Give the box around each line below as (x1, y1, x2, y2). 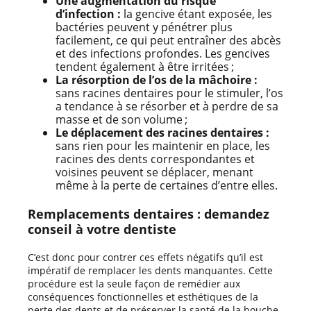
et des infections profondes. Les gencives (56, 45, 270, 61)
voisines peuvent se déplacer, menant (56, 164, 253, 180)
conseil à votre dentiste (28, 220, 176, 237)
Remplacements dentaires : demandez (28, 205, 269, 222)
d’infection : (56, 6, 121, 22)
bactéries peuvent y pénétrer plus (56, 19, 233, 35)
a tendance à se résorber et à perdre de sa (56, 98, 278, 114)
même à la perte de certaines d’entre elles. (56, 177, 278, 193)
